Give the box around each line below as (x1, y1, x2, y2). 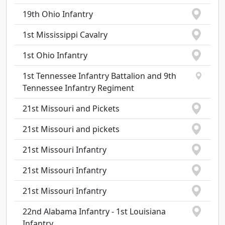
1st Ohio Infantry (23, 50, 87, 61)
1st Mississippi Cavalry (23, 29, 107, 40)
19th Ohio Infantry (23, 9, 93, 20)
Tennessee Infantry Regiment (23, 82, 134, 93)
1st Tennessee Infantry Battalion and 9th (23, 70, 176, 81)
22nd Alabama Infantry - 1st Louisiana (23, 206, 166, 217)
